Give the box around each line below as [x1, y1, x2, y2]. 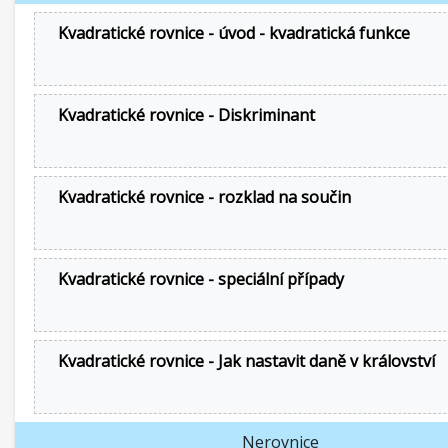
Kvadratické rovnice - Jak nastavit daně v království [58, 350, 435, 372]
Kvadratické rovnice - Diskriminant [58, 104, 315, 126]
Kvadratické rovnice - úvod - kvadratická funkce [58, 22, 410, 44]
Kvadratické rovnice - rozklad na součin [58, 186, 351, 208]
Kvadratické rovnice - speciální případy [58, 268, 344, 290]
